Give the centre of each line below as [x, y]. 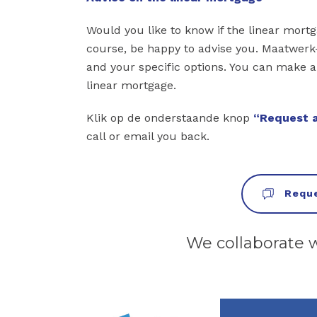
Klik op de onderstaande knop [170, 117]
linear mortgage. [131, 85]
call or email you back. [148, 136]
